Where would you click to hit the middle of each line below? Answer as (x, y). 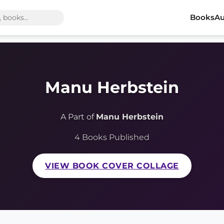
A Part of (78, 117)
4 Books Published (112, 137)
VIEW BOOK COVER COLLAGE (112, 166)
